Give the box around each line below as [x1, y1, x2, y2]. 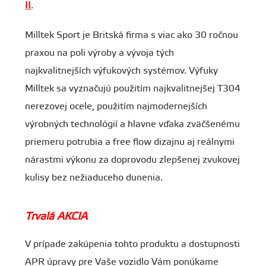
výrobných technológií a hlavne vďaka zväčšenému [25, 118, 240, 130]
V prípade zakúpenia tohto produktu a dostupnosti [25, 238, 240, 250]
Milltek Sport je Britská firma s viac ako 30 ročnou [25, 29, 239, 41]
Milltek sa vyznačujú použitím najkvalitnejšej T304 [25, 83, 241, 94]
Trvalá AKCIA [25, 210, 88, 223]
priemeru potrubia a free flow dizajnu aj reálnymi [25, 136, 235, 148]
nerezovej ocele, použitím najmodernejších [25, 100, 208, 112]
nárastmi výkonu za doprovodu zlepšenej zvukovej [25, 154, 240, 166]
